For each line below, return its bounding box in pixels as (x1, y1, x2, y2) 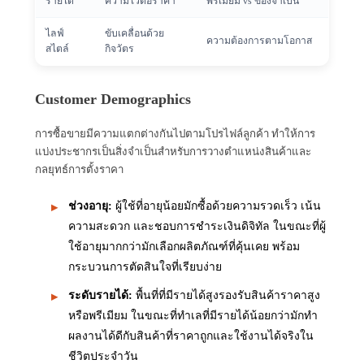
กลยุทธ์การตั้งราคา (35, 162, 123, 175)
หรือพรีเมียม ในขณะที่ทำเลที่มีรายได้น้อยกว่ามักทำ (68, 310, 318, 323)
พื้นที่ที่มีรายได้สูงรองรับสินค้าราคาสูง (132, 289, 320, 302)
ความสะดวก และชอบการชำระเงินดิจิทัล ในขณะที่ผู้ (68, 219, 326, 232)
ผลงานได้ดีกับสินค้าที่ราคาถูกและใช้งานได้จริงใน (68, 330, 314, 343)
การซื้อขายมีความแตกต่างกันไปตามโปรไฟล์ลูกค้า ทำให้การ (35, 127, 315, 140)
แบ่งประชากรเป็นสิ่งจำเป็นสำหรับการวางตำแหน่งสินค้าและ (35, 145, 311, 158)
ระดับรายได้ (68, 289, 128, 302)
